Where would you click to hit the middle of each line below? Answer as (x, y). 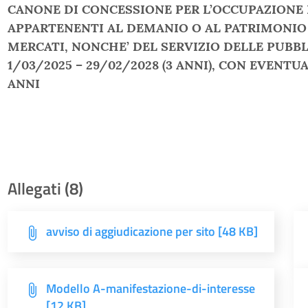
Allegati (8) (45, 188)
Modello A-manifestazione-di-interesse (150, 288)
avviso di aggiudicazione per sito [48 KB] (152, 231)
